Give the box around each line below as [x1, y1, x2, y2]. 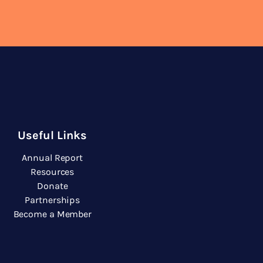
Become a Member [13, 208, 92, 220]
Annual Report [22, 152, 83, 163]
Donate [37, 180, 68, 191]
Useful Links [18, 129, 87, 142]
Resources [31, 166, 75, 177]
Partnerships [25, 194, 80, 205]
